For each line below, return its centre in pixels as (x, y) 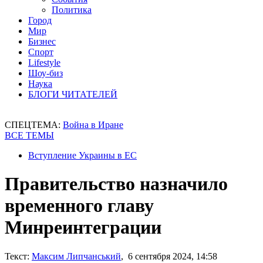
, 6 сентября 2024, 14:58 (169, 256)
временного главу (79, 206)
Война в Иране (93, 125)
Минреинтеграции (83, 227)
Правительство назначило (116, 184)
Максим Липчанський (76, 256)
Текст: (17, 256)
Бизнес (42, 41)
